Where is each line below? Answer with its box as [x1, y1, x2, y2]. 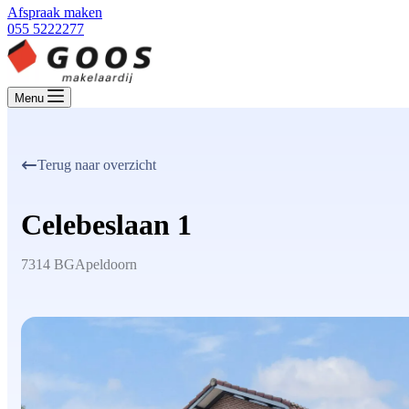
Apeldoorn [75, 257, 137, 272]
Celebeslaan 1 [21, 208, 192, 241]
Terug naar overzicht [37, 157, 156, 173]
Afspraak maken [7, 5, 102, 20]
